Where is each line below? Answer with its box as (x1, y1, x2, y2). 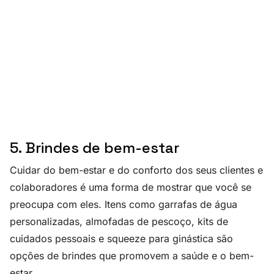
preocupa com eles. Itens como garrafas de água (10, 198, 237, 211)
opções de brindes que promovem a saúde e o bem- (10, 250, 254, 262)
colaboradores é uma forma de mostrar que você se (10, 181, 251, 194)
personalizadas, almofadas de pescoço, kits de (10, 215, 228, 228)
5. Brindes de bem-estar (10, 138, 179, 158)
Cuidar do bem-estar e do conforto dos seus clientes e (10, 164, 263, 177)
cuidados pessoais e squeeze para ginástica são (10, 232, 233, 245)
